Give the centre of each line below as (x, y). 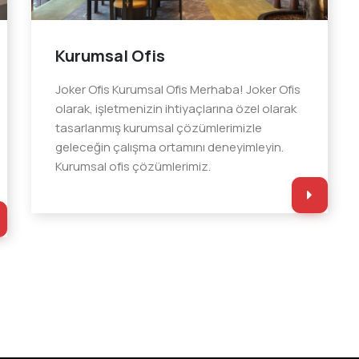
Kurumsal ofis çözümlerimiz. (133, 166)
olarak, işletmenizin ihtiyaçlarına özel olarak (176, 108)
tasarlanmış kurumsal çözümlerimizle (159, 127)
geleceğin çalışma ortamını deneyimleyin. (170, 147)
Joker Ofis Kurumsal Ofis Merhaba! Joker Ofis (178, 89)
